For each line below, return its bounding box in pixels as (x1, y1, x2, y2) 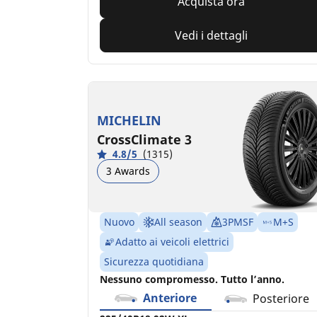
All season (154, 214, 202, 229)
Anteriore (142, 289, 197, 306)
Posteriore (253, 290, 310, 306)
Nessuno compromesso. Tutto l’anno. (100, 272, 284, 286)
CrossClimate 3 (97, 130, 192, 148)
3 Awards (106, 163, 150, 178)
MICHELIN (97, 111, 161, 129)
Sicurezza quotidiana (104, 254, 204, 268)
